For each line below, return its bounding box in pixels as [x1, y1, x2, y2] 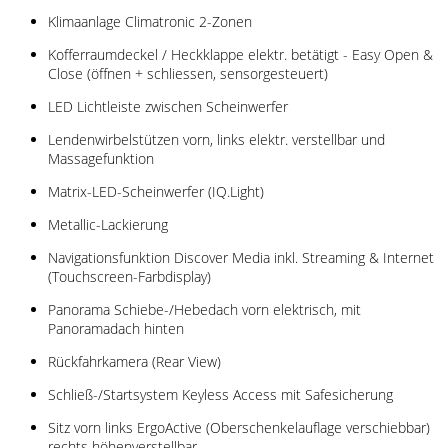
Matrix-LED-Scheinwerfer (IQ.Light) [48, 181, 264, 201]
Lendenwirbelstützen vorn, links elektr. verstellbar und [48, 129, 385, 149]
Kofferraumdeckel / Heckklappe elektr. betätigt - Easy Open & [48, 44, 433, 64]
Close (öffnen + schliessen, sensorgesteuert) [48, 63, 328, 83]
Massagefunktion [48, 148, 154, 168]
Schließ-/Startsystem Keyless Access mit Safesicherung [48, 384, 393, 404]
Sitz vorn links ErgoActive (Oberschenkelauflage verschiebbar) [48, 417, 430, 437]
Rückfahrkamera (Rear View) [48, 351, 221, 371]
